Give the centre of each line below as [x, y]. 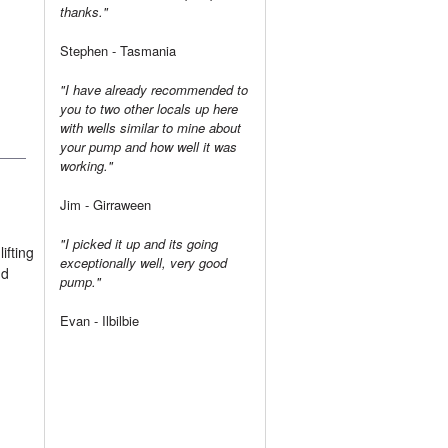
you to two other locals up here [149, 108]
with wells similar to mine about [150, 127]
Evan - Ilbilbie [99, 320]
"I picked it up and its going [139, 243]
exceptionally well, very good [143, 262]
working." [86, 165]
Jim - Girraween [105, 204]
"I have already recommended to [154, 89]
